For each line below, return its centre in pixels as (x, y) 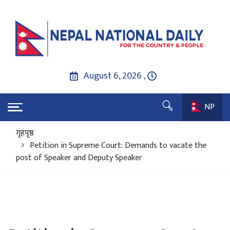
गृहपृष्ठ (25, 133)
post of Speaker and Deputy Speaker (79, 158)
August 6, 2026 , (114, 76)
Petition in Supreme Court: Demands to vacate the (118, 145)
